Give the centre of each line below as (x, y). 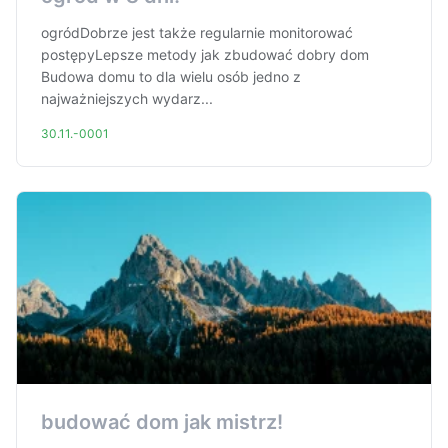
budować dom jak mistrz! (162, 422)
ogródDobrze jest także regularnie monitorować (197, 32)
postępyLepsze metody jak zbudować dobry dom (205, 54)
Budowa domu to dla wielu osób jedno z (171, 76)
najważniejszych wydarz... (127, 98)
